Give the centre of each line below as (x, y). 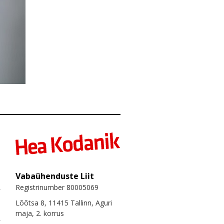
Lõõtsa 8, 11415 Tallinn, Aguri (64, 202)
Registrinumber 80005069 (57, 187)
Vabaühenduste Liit (55, 176)
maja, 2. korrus (40, 213)
